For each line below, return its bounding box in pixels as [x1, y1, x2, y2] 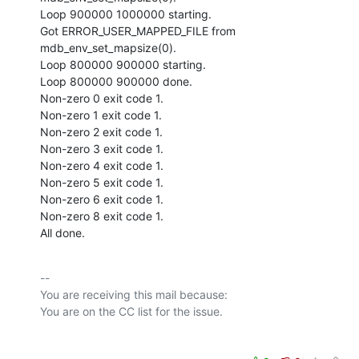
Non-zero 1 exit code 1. [40, 107, 162, 122]
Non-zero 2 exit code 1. [40, 124, 163, 139]
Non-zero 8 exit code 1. [40, 208, 163, 223]
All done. [40, 225, 85, 240]
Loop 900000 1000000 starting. [40, 6, 212, 21]
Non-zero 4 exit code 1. [40, 158, 163, 172]
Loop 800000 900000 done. [40, 74, 192, 88]
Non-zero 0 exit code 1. [40, 91, 163, 105]
